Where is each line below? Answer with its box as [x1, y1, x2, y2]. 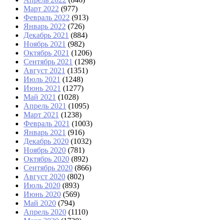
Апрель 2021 [24, 102, 66, 110]
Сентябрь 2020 [24, 164, 73, 172]
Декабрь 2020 [24, 137, 69, 146]
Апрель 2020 [24, 208, 66, 217]
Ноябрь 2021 [24, 40, 66, 49]
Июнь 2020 [24, 190, 61, 199]
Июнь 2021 [24, 84, 61, 93]
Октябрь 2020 [24, 155, 69, 164]
